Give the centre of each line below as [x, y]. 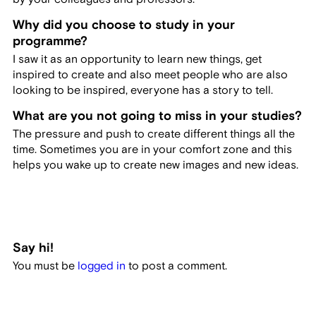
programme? [50, 41]
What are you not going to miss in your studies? [157, 116]
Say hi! [33, 248]
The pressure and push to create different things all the [153, 134]
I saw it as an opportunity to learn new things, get [137, 59]
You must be [45, 266]
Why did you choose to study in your [123, 25]
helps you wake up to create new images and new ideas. [155, 165]
